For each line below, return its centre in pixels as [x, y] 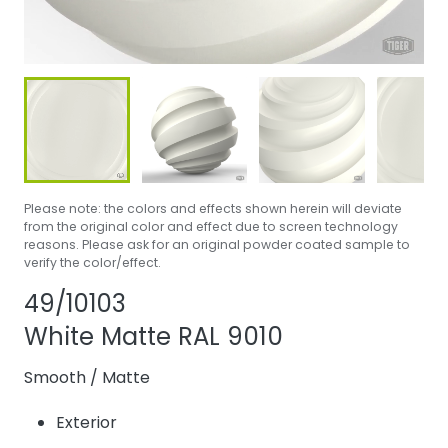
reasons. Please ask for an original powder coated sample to [217, 245]
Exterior [86, 422]
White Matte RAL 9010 [153, 336]
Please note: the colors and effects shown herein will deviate [213, 209]
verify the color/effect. [92, 263]
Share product [267, 303]
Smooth [55, 377]
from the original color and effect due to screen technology [211, 227]
